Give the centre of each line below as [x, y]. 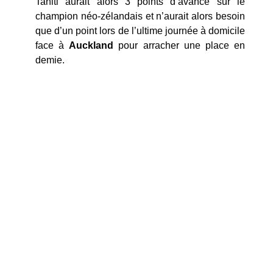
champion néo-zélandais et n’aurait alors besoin [140, 16]
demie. [50, 60]
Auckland [91, 46]
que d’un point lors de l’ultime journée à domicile [140, 31]
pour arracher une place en [179, 46]
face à [52, 46]
